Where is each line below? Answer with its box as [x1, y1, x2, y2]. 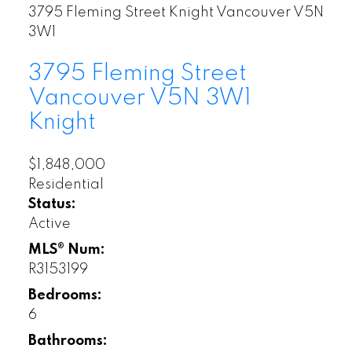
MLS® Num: [27, 242, 105, 257]
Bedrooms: [27, 288, 102, 302]
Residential [27, 177, 104, 192]
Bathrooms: [27, 333, 108, 348]
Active [27, 216, 71, 231]
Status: [27, 196, 76, 211]
